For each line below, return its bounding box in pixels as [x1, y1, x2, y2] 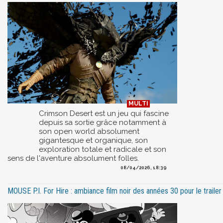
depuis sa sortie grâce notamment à [39, 117, 166, 127]
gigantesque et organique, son [39, 135, 148, 145]
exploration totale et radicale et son [39, 144, 166, 154]
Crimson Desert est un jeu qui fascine [39, 109, 169, 118]
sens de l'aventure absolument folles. [7, 153, 139, 163]
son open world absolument [39, 126, 139, 136]
